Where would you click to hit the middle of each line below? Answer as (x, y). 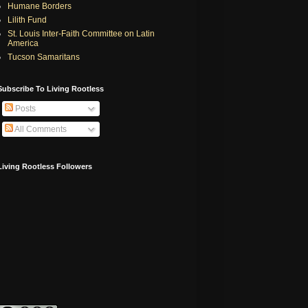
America (23, 43)
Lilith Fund (27, 20)
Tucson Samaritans (44, 57)
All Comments (40, 129)
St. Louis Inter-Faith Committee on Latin (81, 33)
